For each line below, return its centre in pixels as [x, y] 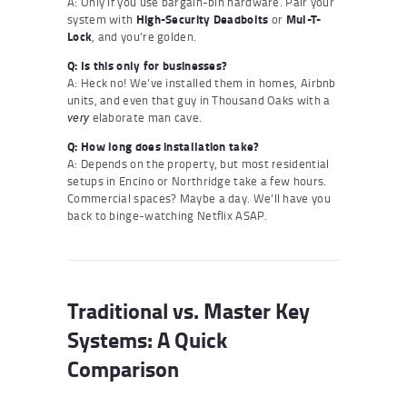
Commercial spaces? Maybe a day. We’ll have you [199, 198]
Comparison [123, 368]
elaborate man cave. [146, 117]
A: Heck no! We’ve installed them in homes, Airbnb [202, 82]
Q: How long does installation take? [164, 146]
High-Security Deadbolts [202, 19]
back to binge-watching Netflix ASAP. [167, 215]
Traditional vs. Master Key [189, 310]
